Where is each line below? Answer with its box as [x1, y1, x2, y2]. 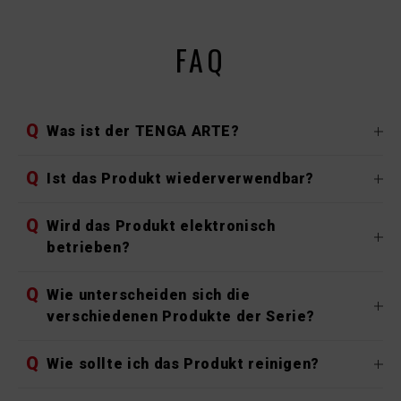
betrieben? [47, 239, 131, 257]
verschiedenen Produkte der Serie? [47, 308, 316, 326]
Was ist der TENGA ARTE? [47, 123, 240, 141]
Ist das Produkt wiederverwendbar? [47, 170, 315, 188]
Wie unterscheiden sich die [47, 286, 251, 304]
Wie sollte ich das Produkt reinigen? [47, 355, 320, 373]
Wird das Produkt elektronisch [47, 218, 276, 235]
